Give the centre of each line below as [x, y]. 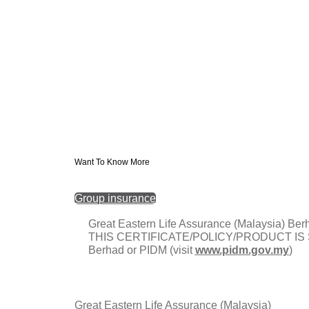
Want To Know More [112, 162]
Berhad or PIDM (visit [141, 250]
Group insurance [115, 198]
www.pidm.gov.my [242, 250]
